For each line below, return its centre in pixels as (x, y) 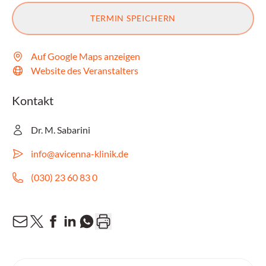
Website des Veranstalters (85, 70)
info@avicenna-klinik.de (80, 153)
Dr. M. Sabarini (61, 130)
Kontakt (33, 100)
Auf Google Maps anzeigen (85, 56)
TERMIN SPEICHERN (133, 18)
